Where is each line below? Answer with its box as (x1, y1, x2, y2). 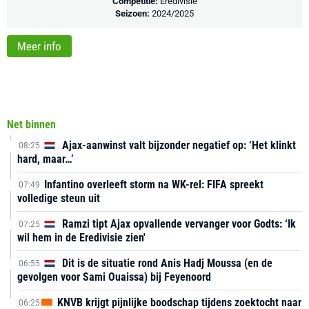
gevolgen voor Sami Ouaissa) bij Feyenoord (17, 270, 211, 283)
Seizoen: (115, 8, 152, 19)
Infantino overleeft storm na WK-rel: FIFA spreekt (44, 178, 263, 191)
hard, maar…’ (17, 152, 74, 166)
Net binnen (7, 118, 56, 131)
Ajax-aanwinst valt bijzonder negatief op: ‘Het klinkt (59, 139, 296, 152)
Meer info (17, 39, 61, 53)
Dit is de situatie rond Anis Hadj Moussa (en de (59, 257, 272, 270)
